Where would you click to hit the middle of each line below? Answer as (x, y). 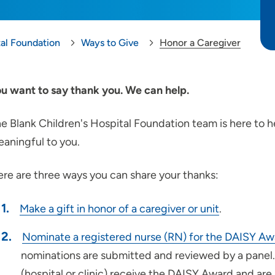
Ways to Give (110, 43)
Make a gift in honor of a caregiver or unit (119, 209)
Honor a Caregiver (200, 43)
